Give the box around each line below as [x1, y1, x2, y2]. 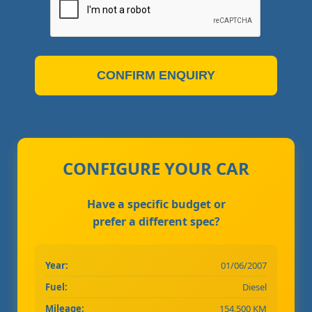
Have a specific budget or [86, 196, 226, 212]
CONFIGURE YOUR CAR [63, 157, 249, 180]
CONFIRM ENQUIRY [97, 68, 215, 83]
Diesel [242, 281, 267, 294]
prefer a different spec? [92, 214, 220, 230]
